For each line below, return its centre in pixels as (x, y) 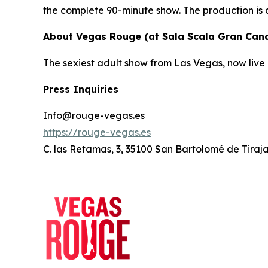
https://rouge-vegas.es (97, 133)
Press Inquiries (81, 89)
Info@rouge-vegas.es (94, 116)
